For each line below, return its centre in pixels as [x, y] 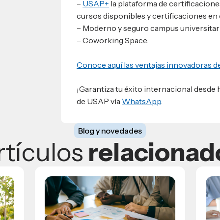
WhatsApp [142, 101]
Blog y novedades [110, 131]
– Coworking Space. [113, 40]
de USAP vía [99, 101]
